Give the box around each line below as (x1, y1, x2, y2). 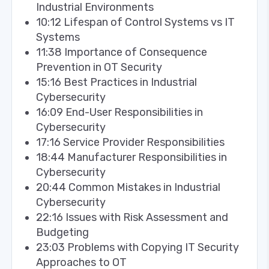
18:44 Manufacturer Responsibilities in (36, 150, 227, 164)
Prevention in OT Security (36, 60, 162, 74)
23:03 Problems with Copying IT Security (36, 240, 239, 254)
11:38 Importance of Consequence (36, 45, 207, 59)
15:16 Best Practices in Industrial (36, 75, 197, 89)
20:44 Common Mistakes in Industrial (36, 180, 220, 194)
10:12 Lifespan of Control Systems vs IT (36, 15, 235, 29)
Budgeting (36, 225, 89, 239)
